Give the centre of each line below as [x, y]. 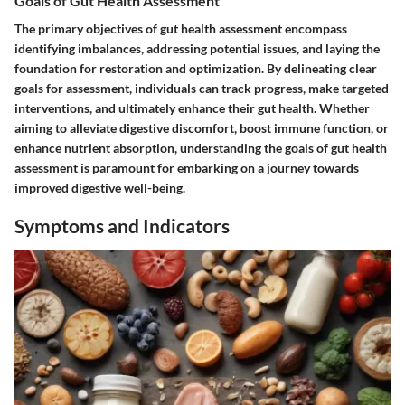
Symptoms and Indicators [122, 226]
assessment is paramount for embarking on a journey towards [187, 168]
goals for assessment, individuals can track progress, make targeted [202, 89]
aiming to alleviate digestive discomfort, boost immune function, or [202, 128]
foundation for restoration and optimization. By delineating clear [196, 69]
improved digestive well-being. [100, 188]
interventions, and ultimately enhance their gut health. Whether [192, 108]
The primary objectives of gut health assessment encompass [181, 29]
